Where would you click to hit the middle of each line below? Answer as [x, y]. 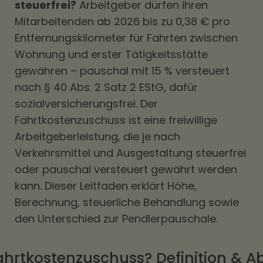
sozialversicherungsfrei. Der [86, 104]
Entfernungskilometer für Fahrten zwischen [126, 38]
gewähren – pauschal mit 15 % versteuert [122, 71]
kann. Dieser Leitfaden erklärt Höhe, [106, 186]
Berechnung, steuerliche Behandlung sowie [127, 202]
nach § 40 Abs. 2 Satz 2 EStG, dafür [106, 87]
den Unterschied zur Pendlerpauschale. [116, 219]
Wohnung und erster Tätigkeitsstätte [111, 54]
